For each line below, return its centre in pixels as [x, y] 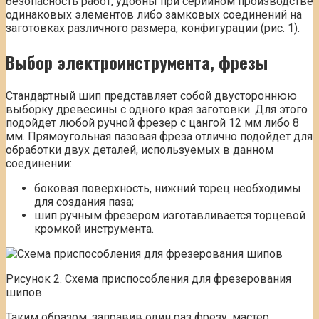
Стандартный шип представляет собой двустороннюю [151, 95]
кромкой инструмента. [94, 229]
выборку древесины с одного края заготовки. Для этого [157, 109]
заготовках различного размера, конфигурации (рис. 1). [153, 28]
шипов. [25, 292]
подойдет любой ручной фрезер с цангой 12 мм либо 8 [152, 122]
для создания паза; [84, 202]
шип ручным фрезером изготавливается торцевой [170, 215]
